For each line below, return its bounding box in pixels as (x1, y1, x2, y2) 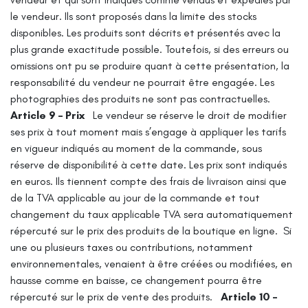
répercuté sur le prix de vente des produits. (10, 289, 212, 303)
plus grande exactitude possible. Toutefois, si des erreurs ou (10, 42, 289, 56)
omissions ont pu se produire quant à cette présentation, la (10, 58, 289, 72)
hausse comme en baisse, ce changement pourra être (10, 273, 262, 287)
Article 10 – (221, 289, 277, 303)
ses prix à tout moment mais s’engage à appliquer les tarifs (10, 124, 286, 138)
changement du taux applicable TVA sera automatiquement (10, 207, 293, 221)
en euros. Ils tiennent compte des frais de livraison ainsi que (10, 174, 287, 188)
